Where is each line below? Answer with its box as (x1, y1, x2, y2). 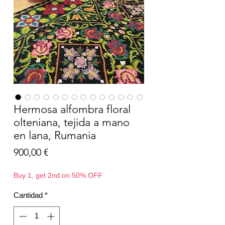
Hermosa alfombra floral (14, 102, 131, 117)
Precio (48, 146, 76, 158)
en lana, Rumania (14, 129, 96, 143)
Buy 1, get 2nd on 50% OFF (14, 171, 102, 180)
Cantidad (14, 191, 43, 200)
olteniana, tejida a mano (14, 116, 130, 130)
